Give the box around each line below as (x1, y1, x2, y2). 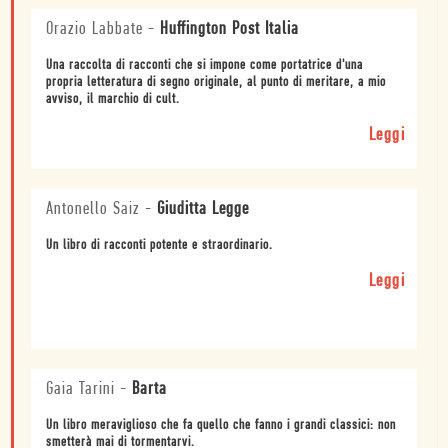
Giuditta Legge (157, 200, 249, 220)
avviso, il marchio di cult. (46, 92, 180, 108)
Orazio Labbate (46, 20, 143, 40)
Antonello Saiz (46, 200, 140, 220)
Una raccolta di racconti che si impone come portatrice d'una (46, 58, 363, 74)
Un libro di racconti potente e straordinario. (46, 238, 273, 254)
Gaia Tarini (46, 380, 115, 400)
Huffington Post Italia (160, 20, 299, 40)
